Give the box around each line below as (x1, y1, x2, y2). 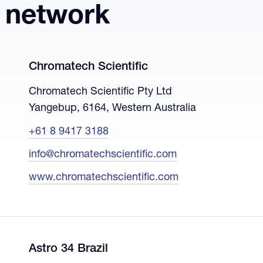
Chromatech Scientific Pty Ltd (28, 86, 172, 97)
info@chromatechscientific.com (28, 149, 177, 160)
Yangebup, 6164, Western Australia (28, 103, 196, 114)
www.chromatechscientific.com (28, 172, 178, 183)
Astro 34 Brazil (28, 243, 108, 255)
